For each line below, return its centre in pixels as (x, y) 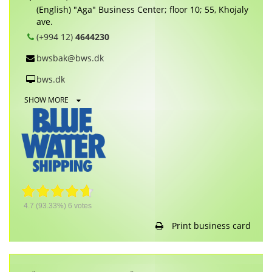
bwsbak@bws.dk (70, 58)
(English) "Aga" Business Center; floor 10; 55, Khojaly (142, 9)
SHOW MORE (47, 100)
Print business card (210, 225)
